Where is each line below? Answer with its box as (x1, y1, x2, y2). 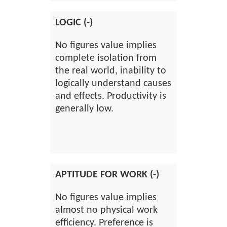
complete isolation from (55, 53, 157, 63)
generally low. (55, 104, 113, 114)
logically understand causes (55, 79, 171, 89)
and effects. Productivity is (55, 91, 166, 101)
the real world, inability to (55, 66, 166, 76)
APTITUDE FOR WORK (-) (55, 170, 159, 180)
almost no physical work (55, 205, 158, 215)
